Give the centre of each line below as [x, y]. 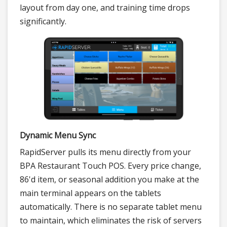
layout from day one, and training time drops [105, 8]
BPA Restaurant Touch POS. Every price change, [110, 166]
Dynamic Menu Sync [58, 136]
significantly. [43, 22]
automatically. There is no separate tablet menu [111, 207]
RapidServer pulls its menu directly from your [105, 152]
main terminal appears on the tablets [90, 193]
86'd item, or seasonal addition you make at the [109, 180]
